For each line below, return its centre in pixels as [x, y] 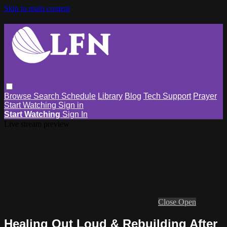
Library [110, 96]
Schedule [79, 96]
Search [47, 96]
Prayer [205, 96]
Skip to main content [37, 8]
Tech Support [167, 96]
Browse [19, 96]
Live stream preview [37, 124]
